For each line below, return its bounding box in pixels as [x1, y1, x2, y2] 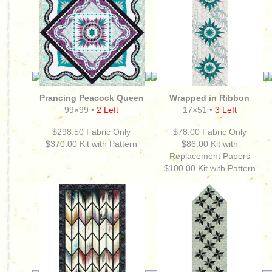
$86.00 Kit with [182, 139, 238, 149]
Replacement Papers [169, 151, 250, 161]
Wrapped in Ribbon [169, 93, 250, 103]
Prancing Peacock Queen [39, 93, 144, 103]
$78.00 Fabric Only [173, 127, 246, 137]
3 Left [215, 105, 237, 115]
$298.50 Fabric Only [52, 127, 131, 137]
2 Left [97, 105, 119, 115]
